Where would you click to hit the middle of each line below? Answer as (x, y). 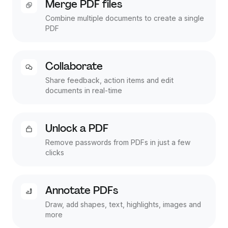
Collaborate (74, 66)
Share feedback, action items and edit (109, 80)
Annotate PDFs (82, 191)
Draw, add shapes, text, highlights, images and (123, 205)
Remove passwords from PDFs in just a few (118, 142)
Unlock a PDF (77, 129)
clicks (55, 153)
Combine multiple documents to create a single (125, 18)
